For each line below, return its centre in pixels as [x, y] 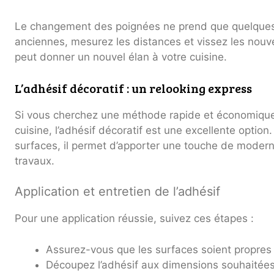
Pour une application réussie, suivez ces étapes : [134, 219]
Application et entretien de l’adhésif [117, 192]
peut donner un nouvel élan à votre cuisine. [121, 57]
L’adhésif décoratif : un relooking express [133, 88]
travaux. [35, 161]
